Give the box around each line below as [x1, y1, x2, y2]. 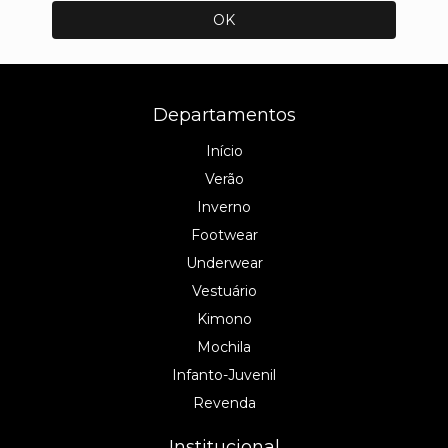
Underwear [185, 253, 263, 272]
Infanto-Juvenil [172, 365, 276, 384]
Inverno [197, 197, 251, 216]
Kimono [196, 309, 252, 328]
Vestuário [191, 281, 257, 300]
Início [205, 141, 243, 160]
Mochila [197, 337, 251, 356]
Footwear [190, 225, 258, 244]
